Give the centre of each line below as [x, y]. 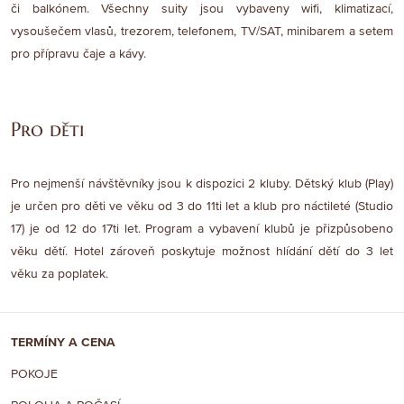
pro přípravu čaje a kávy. [78, 54]
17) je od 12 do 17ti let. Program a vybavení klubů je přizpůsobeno [202, 229]
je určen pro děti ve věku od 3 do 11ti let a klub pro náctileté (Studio [202, 207]
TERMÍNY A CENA [63, 343]
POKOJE [34, 374]
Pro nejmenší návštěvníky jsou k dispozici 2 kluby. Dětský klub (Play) [202, 184]
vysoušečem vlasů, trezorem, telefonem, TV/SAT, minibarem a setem [202, 32]
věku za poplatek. [60, 274]
